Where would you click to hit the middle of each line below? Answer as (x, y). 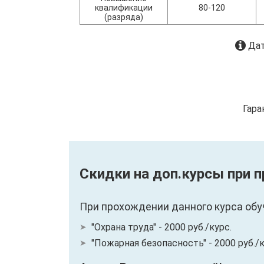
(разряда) (124, 17)
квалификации (124, 8)
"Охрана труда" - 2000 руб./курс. (161, 227)
